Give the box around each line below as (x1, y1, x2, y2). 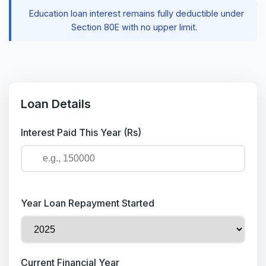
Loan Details (21, 97, 91, 111)
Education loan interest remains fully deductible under (29, 8, 244, 18)
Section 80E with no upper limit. (71, 22, 197, 32)
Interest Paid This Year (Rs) (21, 126, 141, 138)
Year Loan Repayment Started (21, 197, 154, 209)
